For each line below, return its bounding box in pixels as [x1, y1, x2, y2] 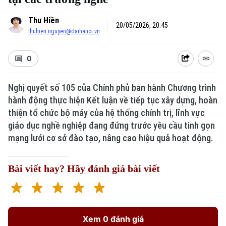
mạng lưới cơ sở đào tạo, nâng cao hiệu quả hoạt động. [8, 133, 213, 143]
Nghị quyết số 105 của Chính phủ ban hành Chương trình [8, 82, 216, 93]
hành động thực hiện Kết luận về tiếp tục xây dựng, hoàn [8, 95, 217, 105]
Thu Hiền [28, 16, 59, 25]
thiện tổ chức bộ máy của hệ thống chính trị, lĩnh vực [8, 107, 205, 118]
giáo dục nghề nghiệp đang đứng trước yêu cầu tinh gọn [8, 120, 215, 131]
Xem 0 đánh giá [82, 214, 144, 224]
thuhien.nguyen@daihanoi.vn [28, 28, 100, 35]
